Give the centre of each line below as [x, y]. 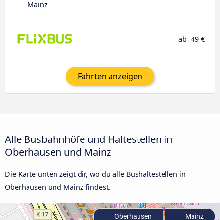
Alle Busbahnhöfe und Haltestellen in [89, 139]
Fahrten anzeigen [110, 76]
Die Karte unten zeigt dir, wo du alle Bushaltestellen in [95, 174]
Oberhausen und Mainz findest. [58, 187]
